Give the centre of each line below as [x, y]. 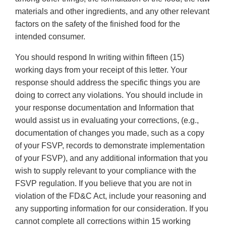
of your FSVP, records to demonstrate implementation [110, 146]
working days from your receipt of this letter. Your [101, 70]
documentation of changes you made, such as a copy [110, 133]
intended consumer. [50, 37]
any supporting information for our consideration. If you [112, 209]
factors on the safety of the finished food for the [98, 24]
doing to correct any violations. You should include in [109, 95]
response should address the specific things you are [108, 83]
